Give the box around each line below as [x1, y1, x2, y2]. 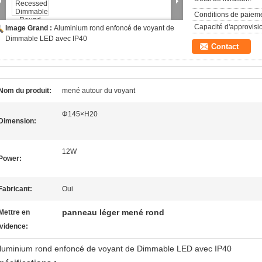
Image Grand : [5, 24, 54, 32]
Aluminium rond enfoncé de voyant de [54, 24, 174, 32]
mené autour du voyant [62, 87, 135, 95]
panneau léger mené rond [62, 208, 164, 217]
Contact [211, 42, 239, 51]
